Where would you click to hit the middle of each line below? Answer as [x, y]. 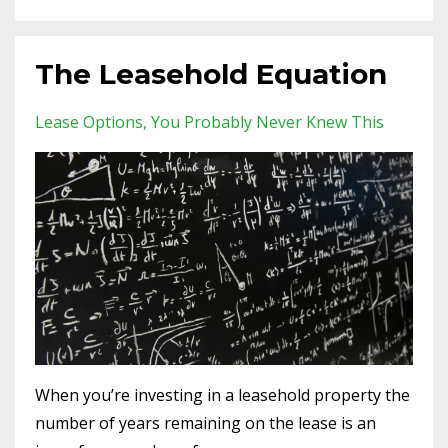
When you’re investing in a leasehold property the [222, 394]
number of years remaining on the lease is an [205, 422]
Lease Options [89, 122]
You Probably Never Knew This [267, 122]
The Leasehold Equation [211, 74]
